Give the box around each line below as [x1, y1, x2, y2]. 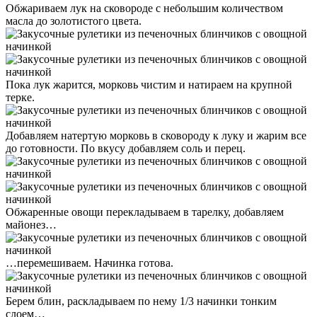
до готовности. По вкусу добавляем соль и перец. [6, 142, 246, 154]
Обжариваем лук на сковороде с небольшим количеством [6, 1, 283, 14]
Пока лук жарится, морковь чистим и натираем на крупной [6, 78, 292, 91]
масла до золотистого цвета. [6, 14, 142, 27]
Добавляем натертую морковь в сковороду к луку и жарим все [6, 129, 306, 142]
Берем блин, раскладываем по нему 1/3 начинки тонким [6, 294, 277, 307]
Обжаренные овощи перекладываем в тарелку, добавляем [6, 205, 284, 218]
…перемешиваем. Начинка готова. [6, 256, 173, 269]
